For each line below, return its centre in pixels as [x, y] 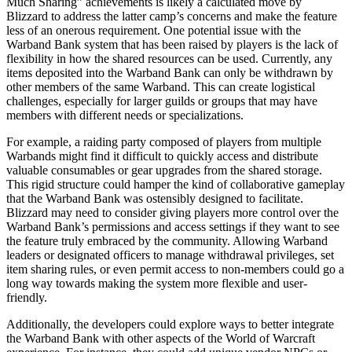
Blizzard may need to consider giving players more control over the [172, 212]
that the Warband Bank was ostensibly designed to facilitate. [155, 198]
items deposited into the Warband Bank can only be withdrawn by [170, 72]
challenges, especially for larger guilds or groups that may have [162, 101]
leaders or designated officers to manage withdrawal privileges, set [170, 255]
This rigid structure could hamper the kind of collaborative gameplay [176, 184]
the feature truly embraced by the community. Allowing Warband [167, 240]
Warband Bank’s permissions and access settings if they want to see [173, 226]
